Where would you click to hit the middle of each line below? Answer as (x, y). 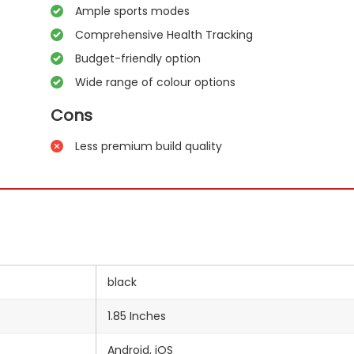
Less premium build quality (149, 146)
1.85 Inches (137, 316)
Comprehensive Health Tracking (164, 35)
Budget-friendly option (138, 58)
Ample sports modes (132, 11)
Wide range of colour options (155, 82)
